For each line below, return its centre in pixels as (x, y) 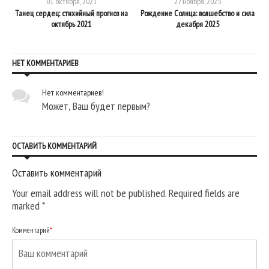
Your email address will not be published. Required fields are (126, 193)
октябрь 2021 (71, 24)
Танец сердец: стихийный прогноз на (71, 13)
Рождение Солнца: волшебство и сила (198, 13)
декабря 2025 (198, 24)
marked (27, 205)
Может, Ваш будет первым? (96, 106)
